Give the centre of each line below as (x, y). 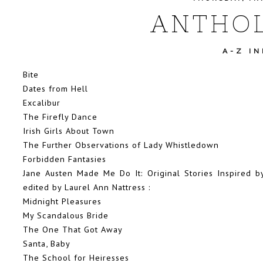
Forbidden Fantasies (65, 159)
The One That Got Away (73, 229)
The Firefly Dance (60, 116)
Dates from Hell (55, 88)
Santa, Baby (47, 243)
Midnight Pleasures (62, 201)
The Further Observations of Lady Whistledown (121, 144)
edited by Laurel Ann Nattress (86, 187)
